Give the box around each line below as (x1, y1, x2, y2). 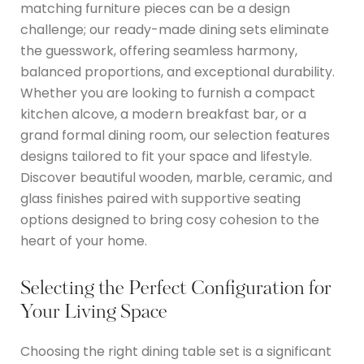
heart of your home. (20, 231, 147, 250)
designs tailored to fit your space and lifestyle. (20, 146, 312, 166)
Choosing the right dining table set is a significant (20, 341, 331, 361)
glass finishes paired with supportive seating (20, 188, 301, 208)
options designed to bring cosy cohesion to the (20, 210, 319, 229)
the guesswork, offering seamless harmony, (20, 41, 297, 60)
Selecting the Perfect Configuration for (20, 279, 331, 299)
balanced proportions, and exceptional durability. (20, 62, 335, 81)
